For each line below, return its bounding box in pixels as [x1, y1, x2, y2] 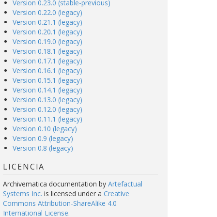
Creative [104, 189, 129, 198]
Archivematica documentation [3, 179, 97, 188]
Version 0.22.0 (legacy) [13, 8, 82, 17]
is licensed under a [42, 189, 104, 198]
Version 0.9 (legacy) [13, 134, 73, 143]
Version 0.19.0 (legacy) [13, 37, 82, 46]
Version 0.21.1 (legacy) [13, 17, 82, 27]
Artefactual [108, 179, 142, 188]
